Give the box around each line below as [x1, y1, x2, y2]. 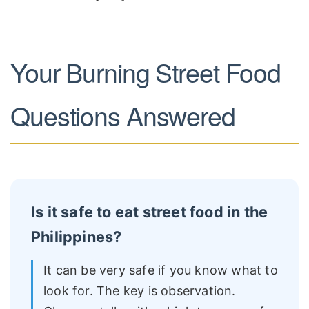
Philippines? [31, 227, 122, 246]
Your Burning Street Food [10, 53, 281, 91]
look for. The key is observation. [43, 283, 236, 299]
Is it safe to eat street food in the [31, 202, 268, 221]
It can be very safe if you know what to [43, 263, 278, 278]
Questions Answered [10, 97, 235, 134]
